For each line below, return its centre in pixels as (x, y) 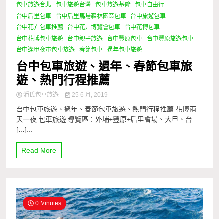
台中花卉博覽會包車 (94, 28)
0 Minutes (48, 204)
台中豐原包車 (125, 39)
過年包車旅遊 (125, 50)
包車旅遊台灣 (74, 5)
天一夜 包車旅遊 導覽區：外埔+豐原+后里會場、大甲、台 (104, 120)
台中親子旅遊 (85, 39)
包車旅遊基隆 (113, 5)
